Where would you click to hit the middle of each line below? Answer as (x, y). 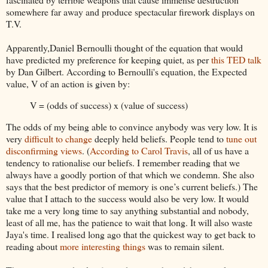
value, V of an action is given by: (68, 83)
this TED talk (236, 59)
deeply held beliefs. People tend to (159, 138)
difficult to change (58, 138)
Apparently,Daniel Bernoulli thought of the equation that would (124, 47)
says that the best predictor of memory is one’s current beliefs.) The (132, 186)
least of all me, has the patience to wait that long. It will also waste (129, 222)
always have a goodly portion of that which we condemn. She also (130, 174)
